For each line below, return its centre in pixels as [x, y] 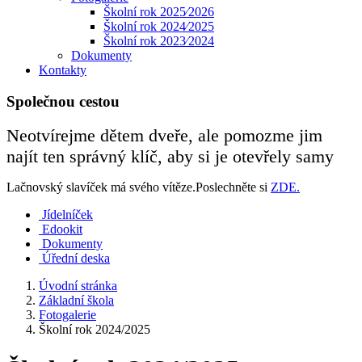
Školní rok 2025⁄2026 [159, 12]
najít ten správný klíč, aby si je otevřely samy [170, 157]
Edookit [62, 229]
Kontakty [63, 70]
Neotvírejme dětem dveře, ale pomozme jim [164, 136]
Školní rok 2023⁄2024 [159, 41]
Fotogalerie [67, 315]
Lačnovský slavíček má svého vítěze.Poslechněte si [139, 187]
